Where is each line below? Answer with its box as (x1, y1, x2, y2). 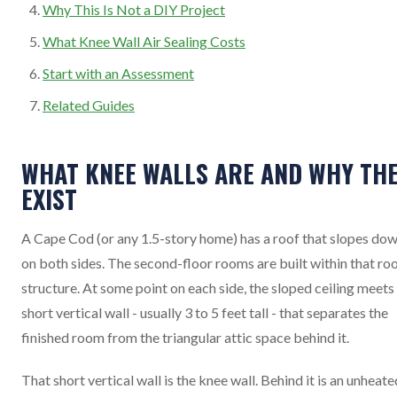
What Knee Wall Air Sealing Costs (43, 33, 245, 50)
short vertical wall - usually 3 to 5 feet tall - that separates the (21, 304, 388, 321)
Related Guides (43, 97, 135, 113)
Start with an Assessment (43, 65, 194, 82)
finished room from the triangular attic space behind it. (21, 329, 349, 346)
